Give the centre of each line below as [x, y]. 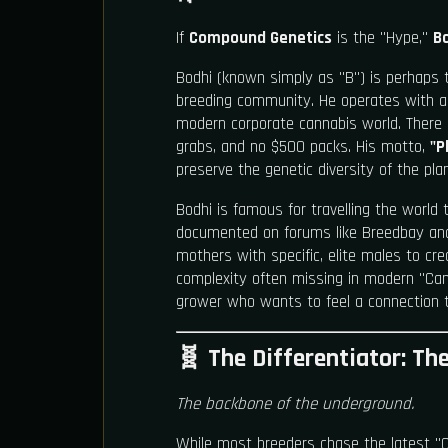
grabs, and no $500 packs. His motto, [303, 146]
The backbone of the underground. [295, 404]
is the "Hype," [382, 37]
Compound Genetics [260, 37]
